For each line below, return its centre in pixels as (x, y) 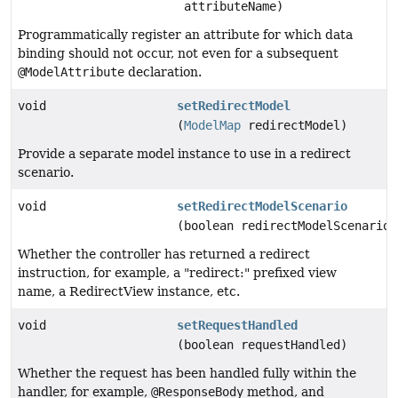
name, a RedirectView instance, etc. (129, 291)
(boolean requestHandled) (263, 344)
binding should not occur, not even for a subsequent (178, 53)
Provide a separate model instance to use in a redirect (184, 153)
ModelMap (213, 125)
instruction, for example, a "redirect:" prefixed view (177, 272)
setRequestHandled (238, 325)
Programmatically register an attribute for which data (185, 34)
